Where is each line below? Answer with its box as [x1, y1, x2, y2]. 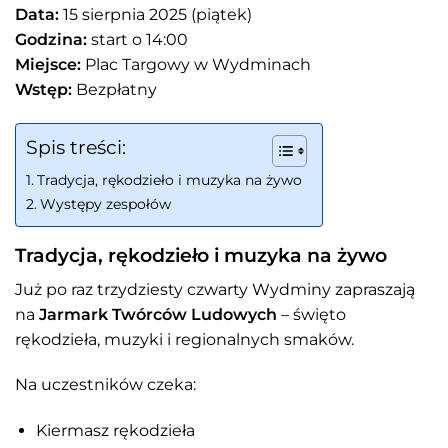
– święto [277, 304, 346, 324]
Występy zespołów [39, 194, 171, 213]
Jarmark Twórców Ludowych [39, 304, 277, 324]
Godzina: [15, 30, 87, 50]
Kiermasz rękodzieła [35, 421, 195, 441]
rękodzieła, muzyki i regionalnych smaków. [15, 329, 354, 349]
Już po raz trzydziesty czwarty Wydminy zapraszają [15, 279, 415, 299]
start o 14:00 [87, 30, 188, 50]
